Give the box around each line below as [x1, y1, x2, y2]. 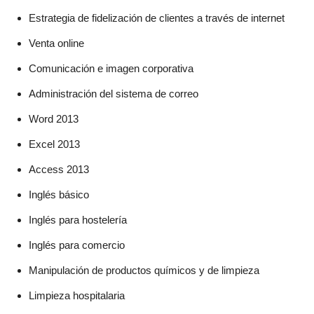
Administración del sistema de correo [29, 87, 198, 100]
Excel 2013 [29, 137, 80, 150]
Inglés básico [29, 188, 89, 200]
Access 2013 [29, 163, 89, 175]
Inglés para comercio [29, 238, 125, 251]
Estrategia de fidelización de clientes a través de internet [29, 11, 285, 24]
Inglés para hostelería [29, 213, 127, 226]
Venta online [29, 36, 84, 49]
